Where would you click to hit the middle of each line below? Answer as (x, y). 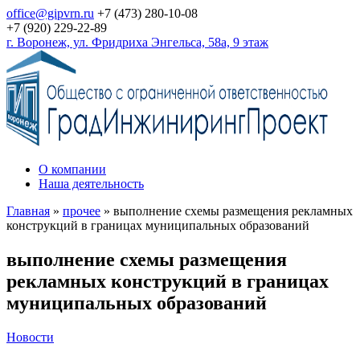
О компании (72, 169)
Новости (30, 337)
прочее (82, 211)
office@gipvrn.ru (50, 13)
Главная (28, 211)
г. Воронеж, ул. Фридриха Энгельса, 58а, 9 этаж (137, 42)
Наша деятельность (91, 184)
